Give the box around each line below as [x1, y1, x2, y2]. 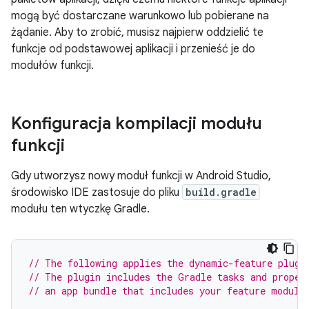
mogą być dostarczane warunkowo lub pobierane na [11, 9, 269, 23]
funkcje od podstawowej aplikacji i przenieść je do [11, 42, 255, 56]
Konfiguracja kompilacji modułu [11, 113, 262, 134]
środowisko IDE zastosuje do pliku [11, 186, 182, 199]
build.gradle [186, 186, 257, 199]
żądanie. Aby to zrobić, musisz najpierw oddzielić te [11, 26, 263, 39]
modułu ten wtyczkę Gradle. [11, 202, 150, 216]
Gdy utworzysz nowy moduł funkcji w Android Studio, [11, 169, 271, 183]
